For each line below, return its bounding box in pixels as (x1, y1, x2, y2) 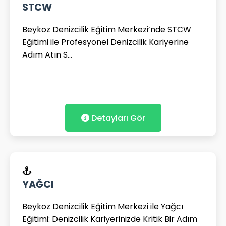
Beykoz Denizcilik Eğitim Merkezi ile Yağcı (22, 201, 183, 212)
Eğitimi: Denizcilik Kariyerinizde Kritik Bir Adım (22, 213, 197, 225)
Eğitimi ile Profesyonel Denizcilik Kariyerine (22, 36, 189, 48)
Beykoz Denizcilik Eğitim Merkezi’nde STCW (22, 24, 191, 35)
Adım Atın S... (22, 49, 72, 61)
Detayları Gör (89, 112, 145, 124)
